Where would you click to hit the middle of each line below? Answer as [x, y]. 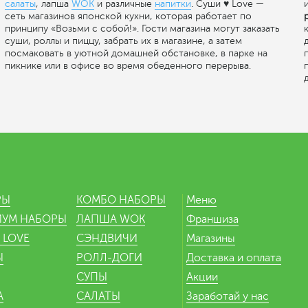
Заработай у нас [228, 296]
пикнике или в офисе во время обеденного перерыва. [128, 65]
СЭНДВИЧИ [107, 238]
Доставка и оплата [234, 257]
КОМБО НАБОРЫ [121, 200]
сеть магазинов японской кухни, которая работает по [128, 16]
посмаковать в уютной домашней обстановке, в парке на [136, 53]
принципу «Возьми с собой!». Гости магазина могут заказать [142, 28]
